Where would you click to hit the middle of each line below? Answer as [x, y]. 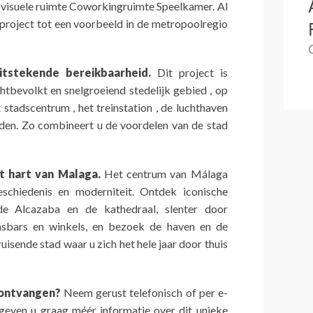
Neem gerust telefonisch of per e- [144, 293]
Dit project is [192, 73]
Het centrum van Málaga [166, 174]
